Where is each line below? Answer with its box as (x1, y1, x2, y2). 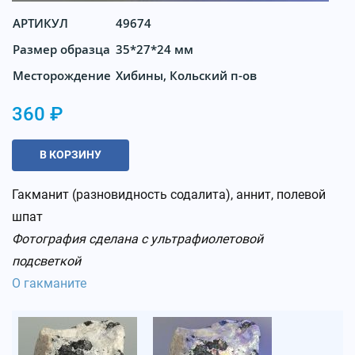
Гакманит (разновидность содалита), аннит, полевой (12, 186, 326, 202)
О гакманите (12, 275, 86, 291)
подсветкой (12, 253, 81, 269)
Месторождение (13, 67, 111, 83)
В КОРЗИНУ (40, 148, 101, 162)
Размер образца (13, 40, 110, 57)
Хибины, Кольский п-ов (116, 67, 257, 83)
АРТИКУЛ (13, 14, 68, 31)
